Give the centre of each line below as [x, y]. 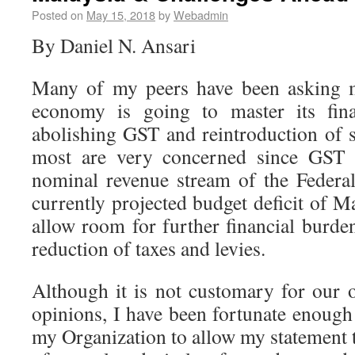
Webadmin [201, 15]
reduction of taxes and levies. [149, 248]
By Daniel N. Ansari [114, 45]
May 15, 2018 [121, 15]
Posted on [57, 15]
